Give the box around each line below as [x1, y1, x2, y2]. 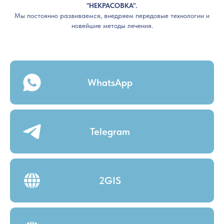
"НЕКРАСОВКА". [86, 1, 137, 9]
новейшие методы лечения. [71, 21, 153, 29]
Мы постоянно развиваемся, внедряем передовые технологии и [14, 11, 209, 19]
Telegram [90, 125, 130, 137]
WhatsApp [87, 76, 132, 88]
